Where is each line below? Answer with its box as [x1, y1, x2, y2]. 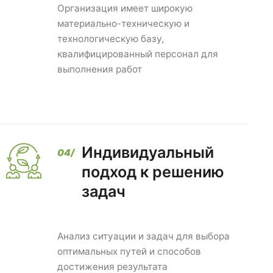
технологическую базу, [57, 33, 165, 45]
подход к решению [82, 163, 225, 182]
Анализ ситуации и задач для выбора [57, 230, 230, 243]
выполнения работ [57, 63, 143, 76]
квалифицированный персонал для [57, 48, 219, 60]
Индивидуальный [82, 143, 214, 162]
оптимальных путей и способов [57, 246, 202, 258]
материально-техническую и [57, 18, 190, 30]
